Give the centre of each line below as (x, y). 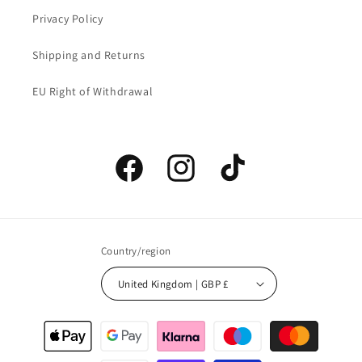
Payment (51, 323)
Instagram (190, 177)
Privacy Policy (68, 19)
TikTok (232, 177)
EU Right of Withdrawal (93, 92)
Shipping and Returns (89, 55)
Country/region (136, 251)
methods (51, 345)
